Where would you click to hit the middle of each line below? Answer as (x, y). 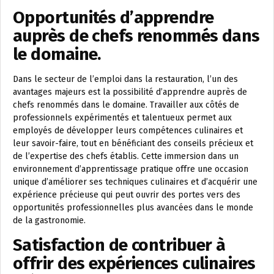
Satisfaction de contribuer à (119, 245)
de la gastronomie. (49, 220)
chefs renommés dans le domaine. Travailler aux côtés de (126, 105)
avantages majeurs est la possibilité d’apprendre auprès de (130, 92)
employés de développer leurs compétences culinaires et (128, 131)
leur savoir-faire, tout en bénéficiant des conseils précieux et (133, 143)
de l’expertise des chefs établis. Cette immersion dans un (126, 156)
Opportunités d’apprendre (113, 17)
